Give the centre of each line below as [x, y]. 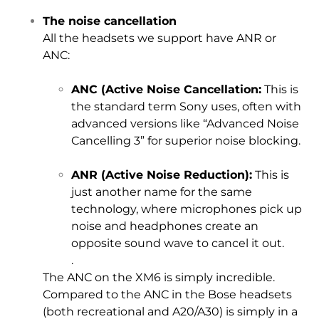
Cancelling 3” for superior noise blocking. [186, 140]
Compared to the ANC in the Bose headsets [167, 294]
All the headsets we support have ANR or [159, 38]
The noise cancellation [110, 21]
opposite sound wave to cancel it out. [178, 243]
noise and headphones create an [165, 226]
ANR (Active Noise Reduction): [162, 174]
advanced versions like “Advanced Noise [185, 123]
